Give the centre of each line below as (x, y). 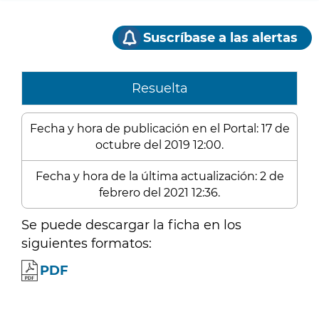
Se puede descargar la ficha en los (131, 225)
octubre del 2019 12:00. (159, 145)
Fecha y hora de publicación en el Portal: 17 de (159, 129)
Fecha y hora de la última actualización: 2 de (159, 176)
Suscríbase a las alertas (220, 38)
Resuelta (159, 88)
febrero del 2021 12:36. (159, 193)
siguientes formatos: (87, 244)
